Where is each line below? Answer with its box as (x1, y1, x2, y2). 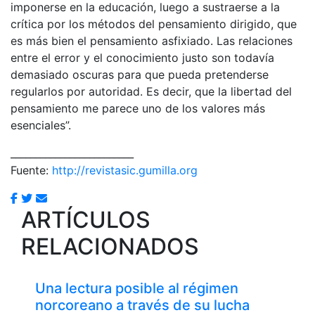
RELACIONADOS (21, 232, 199, 260)
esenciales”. (11, 117, 71, 132)
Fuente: (11, 162, 52, 177)
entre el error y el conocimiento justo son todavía (11, 50, 274, 65)
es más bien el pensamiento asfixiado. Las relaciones (11, 33, 292, 48)
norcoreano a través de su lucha (35, 296, 250, 314)
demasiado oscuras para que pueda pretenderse (11, 67, 269, 82)
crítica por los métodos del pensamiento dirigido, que (11, 16, 297, 31)
